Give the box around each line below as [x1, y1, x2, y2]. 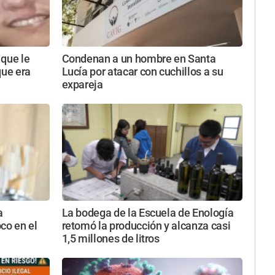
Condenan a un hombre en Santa [61, 53, 216, 66]
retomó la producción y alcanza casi [61, 219, 231, 232]
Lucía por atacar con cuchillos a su [61, 66, 223, 79]
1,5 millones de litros [61, 232, 160, 245]
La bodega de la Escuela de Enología [61, 206, 234, 219]
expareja [61, 79, 103, 91]
